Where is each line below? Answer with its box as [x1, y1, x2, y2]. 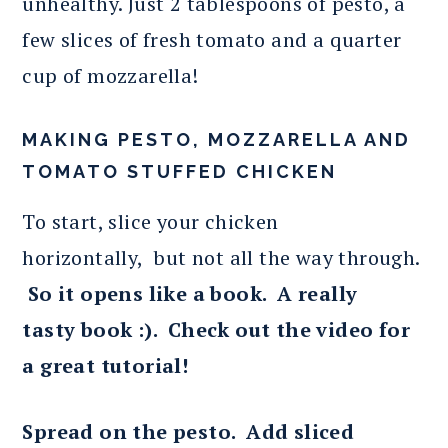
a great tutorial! [22, 351, 189, 379]
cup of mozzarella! [22, 61, 199, 89]
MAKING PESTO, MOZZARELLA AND [22, 128, 412, 150]
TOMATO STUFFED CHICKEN [22, 160, 338, 182]
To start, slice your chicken [22, 207, 279, 235]
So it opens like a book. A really [22, 279, 358, 307]
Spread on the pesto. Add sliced [22, 417, 355, 445]
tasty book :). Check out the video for [22, 315, 410, 343]
